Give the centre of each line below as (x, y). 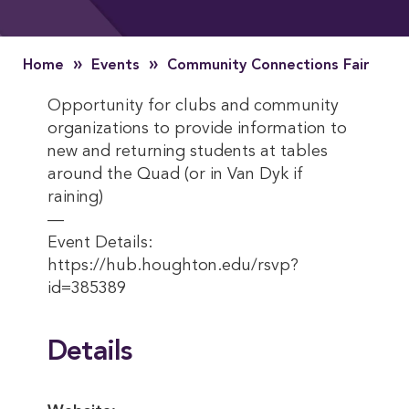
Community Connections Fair (268, 66)
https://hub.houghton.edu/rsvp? (173, 266)
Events (115, 66)
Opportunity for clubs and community (193, 106)
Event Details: (100, 243)
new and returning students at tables (188, 152)
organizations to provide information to (197, 129)
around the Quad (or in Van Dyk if (175, 174)
